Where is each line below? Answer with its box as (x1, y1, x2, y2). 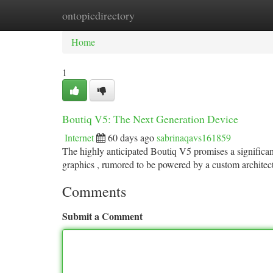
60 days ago (108, 131, 154, 144)
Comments (62, 182, 126, 201)
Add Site (210, 9, 244, 21)
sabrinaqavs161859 (157, 131, 231, 144)
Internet (65, 131, 94, 144)
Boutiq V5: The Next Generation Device (62, 112, 238, 126)
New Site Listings (122, 9, 191, 21)
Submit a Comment (62, 209, 143, 223)
